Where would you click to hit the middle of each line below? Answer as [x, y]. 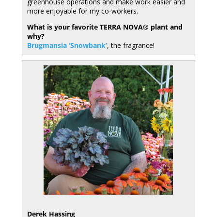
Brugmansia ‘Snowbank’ [67, 45]
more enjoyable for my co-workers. [82, 11]
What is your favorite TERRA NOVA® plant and [105, 27]
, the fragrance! [131, 45]
